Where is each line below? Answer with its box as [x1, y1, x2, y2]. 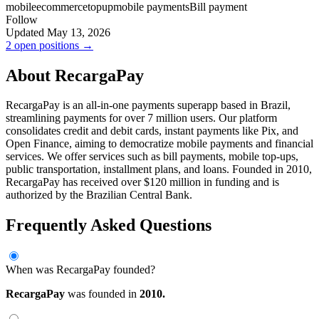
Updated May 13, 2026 [6, 26, 110, 38]
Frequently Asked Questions [6, 216, 211, 235]
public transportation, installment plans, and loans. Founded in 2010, [6, 163, 312, 176]
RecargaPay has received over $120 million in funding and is [6, 176, 279, 189]
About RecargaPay [6, 66, 144, 85]
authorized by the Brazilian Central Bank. [6, 189, 192, 202]
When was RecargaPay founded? [6, 263, 155, 276]
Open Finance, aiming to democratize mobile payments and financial [6, 137, 313, 150]
